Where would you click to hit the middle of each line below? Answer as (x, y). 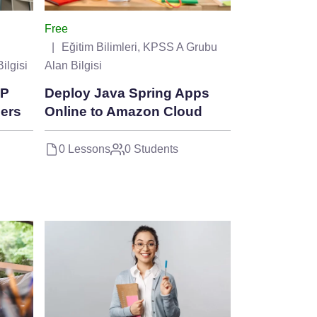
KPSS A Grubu (180, 47)
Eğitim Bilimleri (99, 47)
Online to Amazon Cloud (123, 111)
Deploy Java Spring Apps (127, 93)
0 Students (151, 149)
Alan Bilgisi (73, 65)
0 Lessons (85, 149)
